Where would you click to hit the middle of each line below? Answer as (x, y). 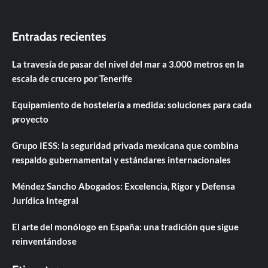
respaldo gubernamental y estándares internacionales (121, 160)
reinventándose (44, 241)
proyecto (30, 119)
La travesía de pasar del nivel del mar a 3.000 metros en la (128, 64)
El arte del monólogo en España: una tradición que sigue (125, 227)
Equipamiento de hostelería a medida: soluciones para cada (132, 105)
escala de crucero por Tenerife (72, 79)
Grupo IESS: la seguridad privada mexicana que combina (125, 146)
